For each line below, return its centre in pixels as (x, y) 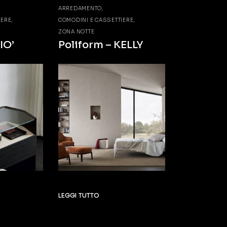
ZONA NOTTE (76, 31)
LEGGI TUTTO (79, 195)
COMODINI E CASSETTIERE (96, 20)
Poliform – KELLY (101, 45)
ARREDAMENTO (80, 8)
